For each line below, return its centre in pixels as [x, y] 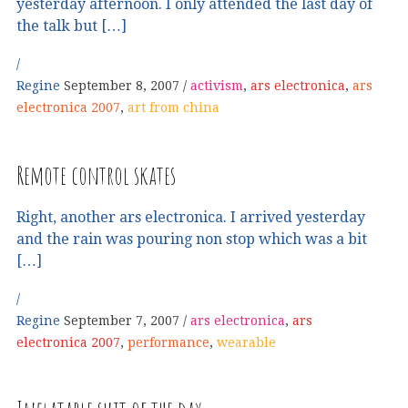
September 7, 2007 [122, 320]
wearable [246, 342]
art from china [173, 108]
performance [168, 342]
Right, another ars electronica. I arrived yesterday [191, 217]
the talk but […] [71, 25]
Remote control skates [96, 175]
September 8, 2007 [122, 86]
